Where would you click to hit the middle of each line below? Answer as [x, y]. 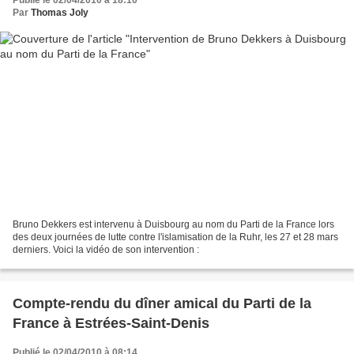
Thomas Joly [60, 13]
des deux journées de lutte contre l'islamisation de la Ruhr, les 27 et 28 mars [175, 237]
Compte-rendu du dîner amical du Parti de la [162, 303]
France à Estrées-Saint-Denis [111, 323]
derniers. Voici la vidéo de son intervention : [106, 249]
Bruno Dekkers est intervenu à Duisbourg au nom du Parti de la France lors [173, 224]
